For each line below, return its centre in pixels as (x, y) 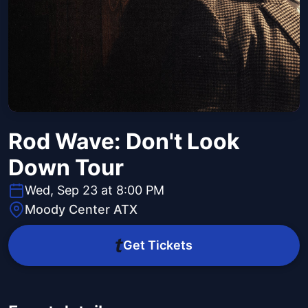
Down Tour (66, 168)
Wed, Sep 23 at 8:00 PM (95, 190)
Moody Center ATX (81, 210)
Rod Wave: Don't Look (124, 142)
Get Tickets (157, 245)
